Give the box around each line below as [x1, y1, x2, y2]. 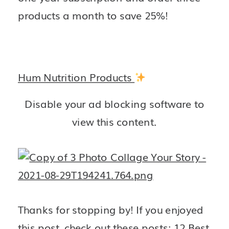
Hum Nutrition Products [18, 70, 135, 85]
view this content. [72, 114, 157, 129]
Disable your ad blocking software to [25, 96, 204, 111]
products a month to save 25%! [18, 8, 171, 22]
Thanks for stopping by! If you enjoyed [18, 202, 203, 217]
